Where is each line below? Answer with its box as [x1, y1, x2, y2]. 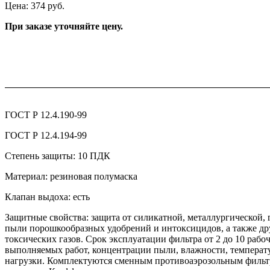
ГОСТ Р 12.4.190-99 [5, 110, 87, 121]
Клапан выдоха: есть [5, 192, 90, 202]
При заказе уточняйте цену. [5, 20, 123, 31]
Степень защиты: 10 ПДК [5, 151, 110, 162]
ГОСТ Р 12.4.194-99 [5, 130, 87, 141]
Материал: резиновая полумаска [5, 171, 137, 182]
